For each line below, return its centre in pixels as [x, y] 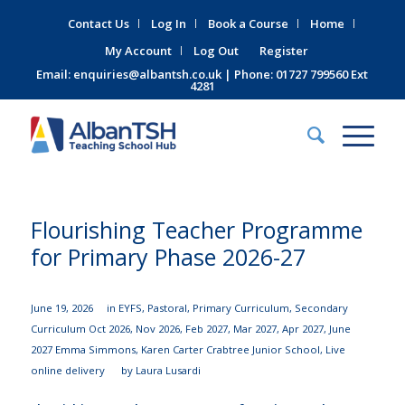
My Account [139, 51]
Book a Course [249, 24]
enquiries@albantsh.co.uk [148, 74]
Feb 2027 [206, 329]
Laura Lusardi [168, 370]
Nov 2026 [157, 329]
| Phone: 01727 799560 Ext [295, 74]
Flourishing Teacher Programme [196, 230]
